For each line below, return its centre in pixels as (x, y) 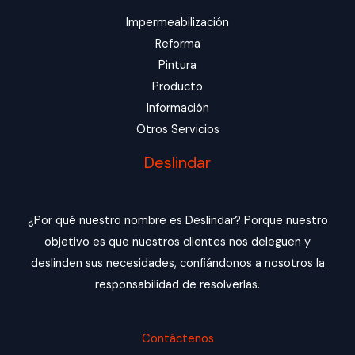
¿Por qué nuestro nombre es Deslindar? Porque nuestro (177, 221)
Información (177, 109)
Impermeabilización (177, 23)
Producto (177, 87)
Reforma (177, 44)
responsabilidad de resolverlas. (177, 285)
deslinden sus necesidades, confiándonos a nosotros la (177, 264)
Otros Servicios (177, 130)
